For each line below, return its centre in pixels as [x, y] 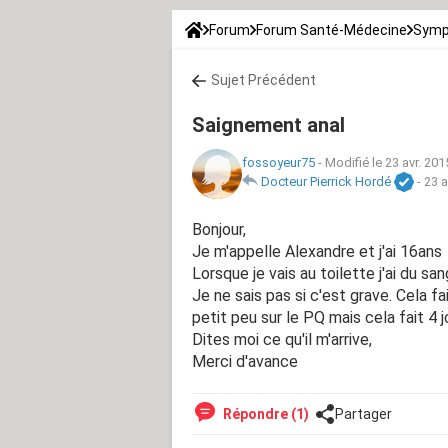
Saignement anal [268, 124]
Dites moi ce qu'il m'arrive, [282, 339]
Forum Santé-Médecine [331, 29]
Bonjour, [219, 229]
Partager [363, 413]
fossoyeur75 [278, 163]
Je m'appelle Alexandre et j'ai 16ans [317, 251]
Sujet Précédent [263, 79]
